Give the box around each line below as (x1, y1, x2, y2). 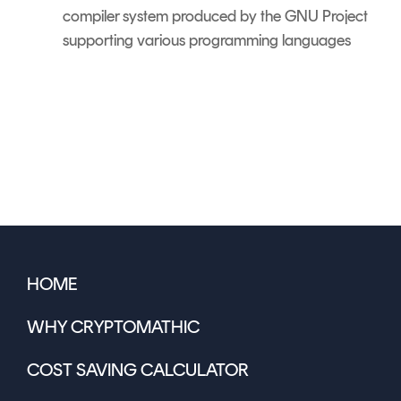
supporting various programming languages (63, 30, 351, 50)
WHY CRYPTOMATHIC (27, 316, 200, 338)
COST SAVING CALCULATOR (27, 359, 249, 381)
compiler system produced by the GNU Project (63, 5, 368, 26)
